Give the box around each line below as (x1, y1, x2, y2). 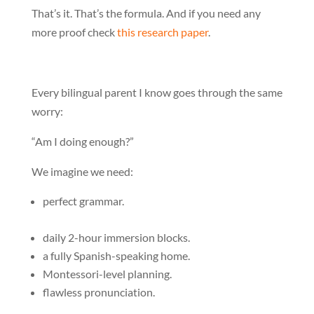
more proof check (31, 25, 117, 39)
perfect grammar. (42, 194, 124, 207)
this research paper (116, 25, 208, 39)
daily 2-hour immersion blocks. (42, 231, 190, 244)
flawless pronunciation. (42, 285, 155, 299)
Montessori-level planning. (42, 267, 172, 280)
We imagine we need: (31, 165, 133, 178)
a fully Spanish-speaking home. (42, 249, 190, 262)
